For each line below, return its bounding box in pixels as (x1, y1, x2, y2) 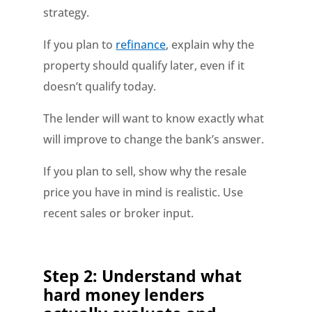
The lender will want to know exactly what (43, 111, 265, 126)
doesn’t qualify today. (43, 79, 157, 94)
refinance (116, 37, 166, 52)
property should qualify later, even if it (43, 58, 245, 73)
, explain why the (166, 37, 255, 52)
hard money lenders (43, 283, 205, 306)
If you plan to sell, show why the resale (43, 164, 247, 179)
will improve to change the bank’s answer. (43, 132, 265, 147)
